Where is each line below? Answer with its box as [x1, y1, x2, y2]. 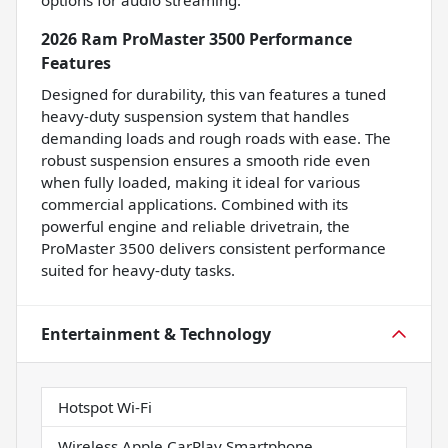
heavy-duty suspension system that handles [41, 106, 349, 127]
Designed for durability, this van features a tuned [41, 84, 386, 105]
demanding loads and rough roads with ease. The [41, 128, 391, 149]
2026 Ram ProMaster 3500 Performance [41, 28, 352, 51]
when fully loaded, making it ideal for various [41, 172, 360, 193]
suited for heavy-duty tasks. [41, 260, 235, 281]
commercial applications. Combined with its [41, 194, 348, 215]
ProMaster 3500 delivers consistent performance [41, 238, 386, 259]
